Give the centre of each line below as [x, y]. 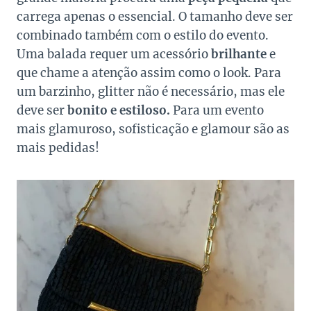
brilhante [239, 54]
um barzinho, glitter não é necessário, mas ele [151, 91]
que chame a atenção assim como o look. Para [149, 73]
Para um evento [218, 110]
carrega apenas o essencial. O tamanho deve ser [155, 16]
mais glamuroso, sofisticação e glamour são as [153, 129]
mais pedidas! [58, 148]
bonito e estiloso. [120, 110]
